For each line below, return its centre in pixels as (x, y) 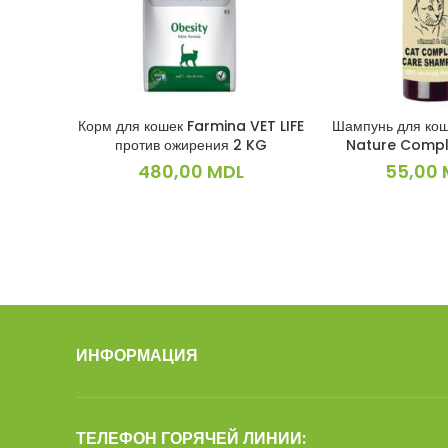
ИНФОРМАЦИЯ (137, 356)
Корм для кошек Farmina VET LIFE (191, 126)
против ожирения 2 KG (191, 145)
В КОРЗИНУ (191, 127)
